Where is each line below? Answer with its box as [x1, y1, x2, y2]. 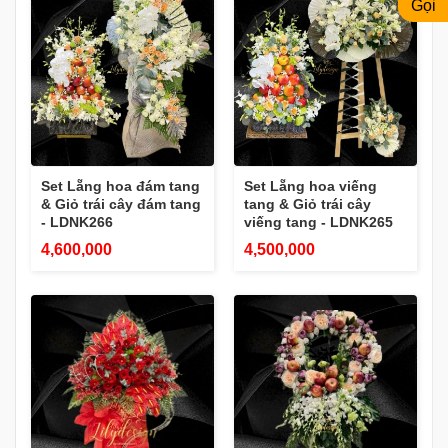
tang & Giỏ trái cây [244, 195, 371, 212]
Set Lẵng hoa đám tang [41, 177, 200, 194]
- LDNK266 [41, 213, 113, 230]
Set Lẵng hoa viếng [244, 177, 377, 194]
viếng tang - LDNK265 [244, 213, 393, 230]
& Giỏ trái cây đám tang [41, 195, 201, 212]
